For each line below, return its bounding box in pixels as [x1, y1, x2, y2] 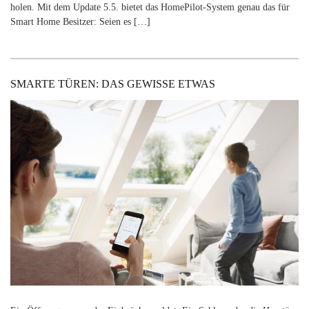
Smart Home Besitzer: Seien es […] [10, 17, 150, 28]
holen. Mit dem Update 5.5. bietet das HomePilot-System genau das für [10, 2, 290, 13]
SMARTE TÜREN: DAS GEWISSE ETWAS [10, 77, 215, 90]
